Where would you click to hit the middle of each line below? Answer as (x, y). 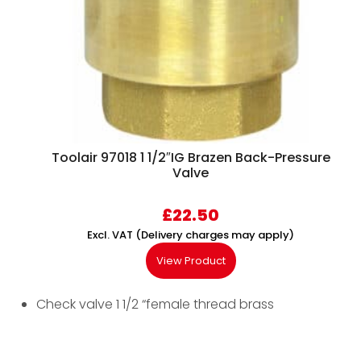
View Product (191, 261)
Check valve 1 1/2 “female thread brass (155, 305)
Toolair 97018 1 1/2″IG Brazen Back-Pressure (191, 158)
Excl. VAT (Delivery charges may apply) (191, 235)
